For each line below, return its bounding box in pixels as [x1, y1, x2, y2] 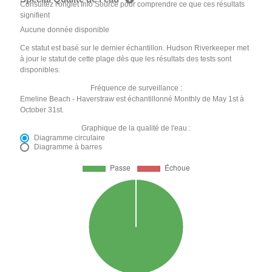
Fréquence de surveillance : [90, 84, 182, 93]
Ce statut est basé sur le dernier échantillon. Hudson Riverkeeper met [20, 44, 250, 53]
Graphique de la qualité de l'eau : [81, 124, 191, 133]
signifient [20, 11, 50, 20]
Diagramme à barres [34, 143, 103, 152]
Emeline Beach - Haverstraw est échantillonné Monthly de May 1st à [20, 95, 245, 104]
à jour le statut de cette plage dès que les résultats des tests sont [20, 55, 232, 64]
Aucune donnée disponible [20, 25, 110, 35]
